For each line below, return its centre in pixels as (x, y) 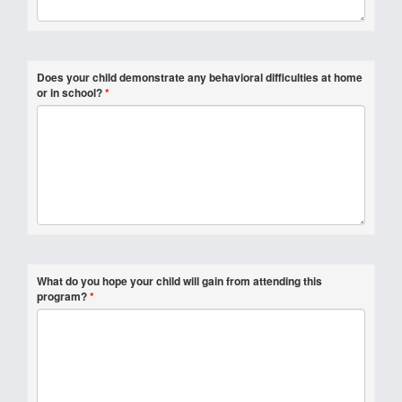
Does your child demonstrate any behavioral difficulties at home (200, 77)
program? (62, 296)
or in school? (70, 92)
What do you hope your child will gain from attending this (179, 281)
